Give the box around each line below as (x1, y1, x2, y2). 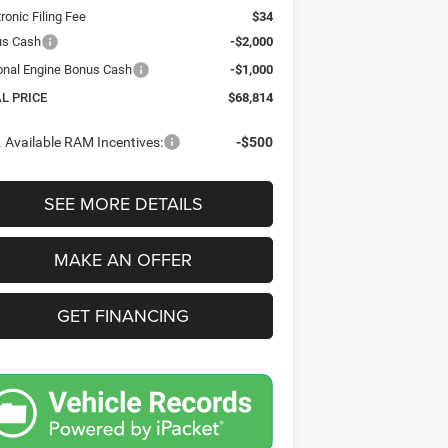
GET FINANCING (57, 303, 190, 329)
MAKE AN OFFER (54, 247, 193, 273)
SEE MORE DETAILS (43, 191, 203, 217)
